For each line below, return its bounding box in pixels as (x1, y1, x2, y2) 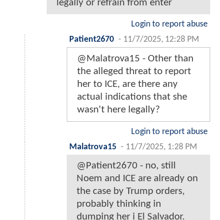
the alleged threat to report (77, 66, 191, 77)
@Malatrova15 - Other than (77, 53, 193, 64)
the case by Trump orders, (77, 186, 185, 196)
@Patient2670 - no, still (77, 160, 176, 171)
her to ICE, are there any (77, 79, 178, 89)
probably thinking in (77, 198, 161, 209)
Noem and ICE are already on (77, 173, 198, 184)
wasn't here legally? (77, 104, 160, 115)
